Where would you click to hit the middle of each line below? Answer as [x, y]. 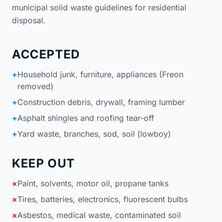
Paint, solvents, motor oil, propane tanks [93, 183]
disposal [28, 20]
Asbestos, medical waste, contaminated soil [99, 215]
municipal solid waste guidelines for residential [99, 7]
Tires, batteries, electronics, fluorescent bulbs [103, 199]
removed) [35, 86]
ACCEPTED [46, 54]
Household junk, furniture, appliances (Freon [100, 74]
